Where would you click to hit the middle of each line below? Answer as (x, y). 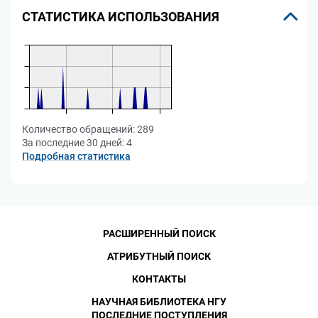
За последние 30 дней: (73, 143)
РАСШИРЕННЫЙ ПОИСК (159, 234)
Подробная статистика (76, 156)
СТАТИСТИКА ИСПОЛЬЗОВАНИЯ (121, 16)
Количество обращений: (78, 129)
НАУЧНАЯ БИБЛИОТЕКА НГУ (159, 302)
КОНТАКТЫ (159, 279)
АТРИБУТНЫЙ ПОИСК (159, 256)
